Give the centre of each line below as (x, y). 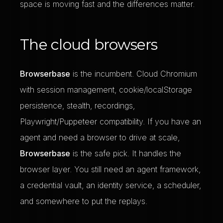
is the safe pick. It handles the (126, 153)
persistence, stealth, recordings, (77, 106)
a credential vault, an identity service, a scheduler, (111, 185)
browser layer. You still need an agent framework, (110, 169)
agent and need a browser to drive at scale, (100, 137)
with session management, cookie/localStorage (106, 90)
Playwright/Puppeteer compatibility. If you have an (111, 121)
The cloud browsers (89, 45)
